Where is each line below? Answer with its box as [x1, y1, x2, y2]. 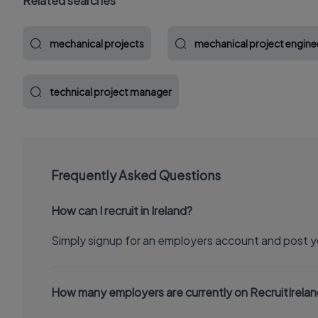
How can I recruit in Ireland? [51, 203, 192, 218]
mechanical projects [50, 37, 144, 50]
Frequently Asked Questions [51, 167, 221, 183]
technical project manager [50, 85, 172, 98]
